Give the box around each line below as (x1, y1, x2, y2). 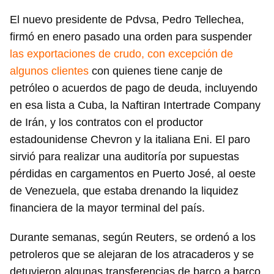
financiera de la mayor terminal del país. (10, 202, 205, 215)
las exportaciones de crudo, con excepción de (10, 48, 233, 61)
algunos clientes (10, 65, 89, 78)
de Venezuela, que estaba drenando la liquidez (10, 185, 239, 198)
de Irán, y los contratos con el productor (10, 116, 203, 129)
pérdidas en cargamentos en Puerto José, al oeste (10, 168, 256, 180)
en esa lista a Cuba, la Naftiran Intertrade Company (10, 99, 261, 112)
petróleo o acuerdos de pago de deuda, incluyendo (10, 82, 257, 95)
